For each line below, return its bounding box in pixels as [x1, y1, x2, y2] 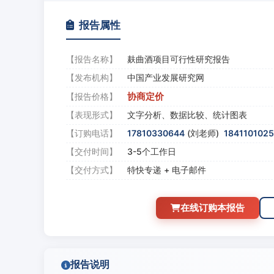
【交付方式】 [66, 165, 117, 175]
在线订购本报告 [180, 202, 245, 213]
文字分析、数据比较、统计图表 [127, 109, 247, 120]
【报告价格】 [66, 91, 117, 102]
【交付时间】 [66, 146, 117, 157]
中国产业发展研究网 [127, 72, 204, 83]
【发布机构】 [66, 72, 117, 83]
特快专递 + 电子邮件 [127, 165, 206, 175]
